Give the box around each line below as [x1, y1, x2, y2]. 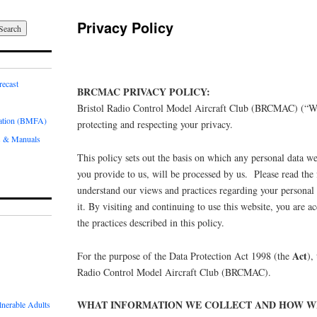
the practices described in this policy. [77, 215, 225, 229]
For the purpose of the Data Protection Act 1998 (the [77, 248, 293, 263]
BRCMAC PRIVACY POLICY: [77, 83, 211, 99]
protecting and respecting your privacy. [77, 117, 234, 131]
